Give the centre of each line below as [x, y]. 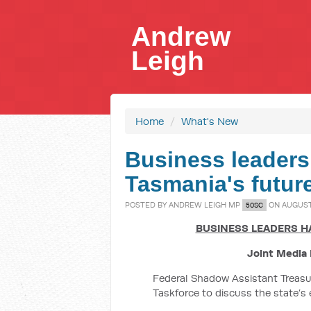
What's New [210, 121]
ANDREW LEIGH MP [204, 205]
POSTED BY [147, 205]
